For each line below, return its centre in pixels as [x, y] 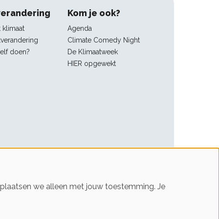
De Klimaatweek [93, 52]
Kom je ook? [94, 13]
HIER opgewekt [92, 63]
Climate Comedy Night [104, 40]
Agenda [80, 28]
